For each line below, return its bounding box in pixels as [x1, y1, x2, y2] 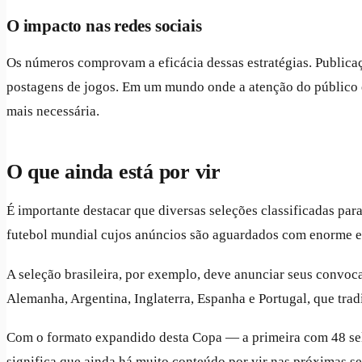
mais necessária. [6, 103, 99, 119]
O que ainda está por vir [6, 159, 221, 183]
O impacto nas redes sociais [6, 15, 202, 35]
